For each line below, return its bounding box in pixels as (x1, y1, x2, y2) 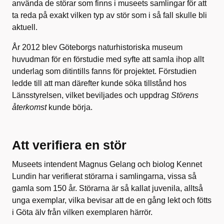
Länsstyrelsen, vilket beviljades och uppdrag (12, 90, 171, 99)
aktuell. (12, 22, 37, 31)
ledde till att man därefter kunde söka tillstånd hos (12, 78, 186, 87)
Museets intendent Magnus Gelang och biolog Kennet (12, 159, 202, 168)
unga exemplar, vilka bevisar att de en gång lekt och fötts (12, 195, 211, 204)
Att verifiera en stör (12, 137, 126, 152)
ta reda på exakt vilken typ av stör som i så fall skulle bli (12, 10, 207, 19)
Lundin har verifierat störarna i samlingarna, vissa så (12, 171, 196, 180)
